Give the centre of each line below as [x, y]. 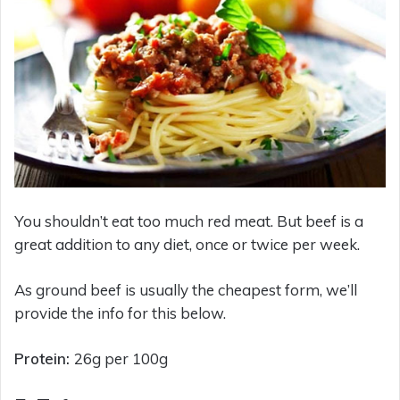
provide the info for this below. [120, 313]
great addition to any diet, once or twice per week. [187, 245]
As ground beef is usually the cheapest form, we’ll [186, 290]
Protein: [44, 359]
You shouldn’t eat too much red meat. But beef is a [189, 221]
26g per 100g [121, 359]
